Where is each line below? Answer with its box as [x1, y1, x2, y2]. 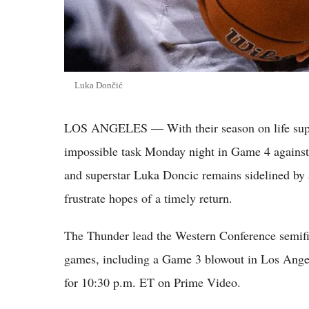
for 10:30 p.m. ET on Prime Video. [64, 273, 241, 290]
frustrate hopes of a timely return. [64, 189, 232, 206]
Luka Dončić [74, 79, 123, 90]
